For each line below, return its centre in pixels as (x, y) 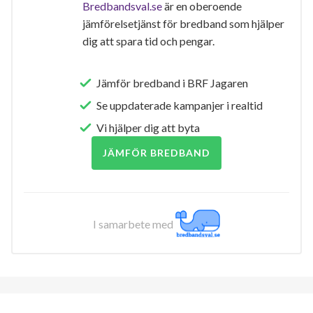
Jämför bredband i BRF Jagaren (172, 83)
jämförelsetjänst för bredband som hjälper (183, 24)
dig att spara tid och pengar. (148, 41)
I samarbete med (134, 224)
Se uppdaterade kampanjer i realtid (180, 105)
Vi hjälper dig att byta (148, 128)
